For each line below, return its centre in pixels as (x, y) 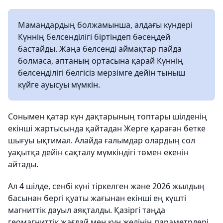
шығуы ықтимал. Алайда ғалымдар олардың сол (102, 140)
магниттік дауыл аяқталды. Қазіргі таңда (87, 210)
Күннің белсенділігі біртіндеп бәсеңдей (94, 37)
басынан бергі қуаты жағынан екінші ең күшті (97, 198)
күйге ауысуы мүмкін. (59, 85)
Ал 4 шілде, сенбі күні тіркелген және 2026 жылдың (106, 186)
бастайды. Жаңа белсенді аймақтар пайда (100, 49)
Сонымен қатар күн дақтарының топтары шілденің (108, 116)
